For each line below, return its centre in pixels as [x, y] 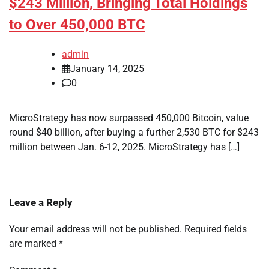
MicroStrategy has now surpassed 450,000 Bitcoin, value [129, 118]
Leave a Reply [41, 203]
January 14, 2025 [107, 69]
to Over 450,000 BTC [77, 25]
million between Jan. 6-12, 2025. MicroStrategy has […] [124, 147]
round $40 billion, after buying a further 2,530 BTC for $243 [134, 133]
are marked [34, 244]
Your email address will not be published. [95, 229]
